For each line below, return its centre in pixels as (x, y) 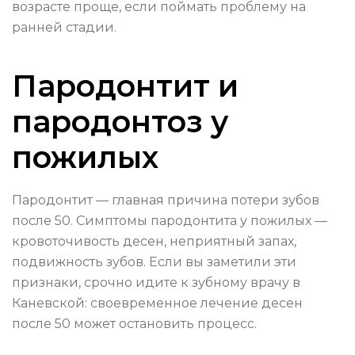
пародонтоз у (120, 122)
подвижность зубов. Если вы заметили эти (154, 262)
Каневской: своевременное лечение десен (157, 303)
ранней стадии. (64, 28)
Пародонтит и (125, 86)
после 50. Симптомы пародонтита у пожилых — (170, 221)
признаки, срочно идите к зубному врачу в (156, 283)
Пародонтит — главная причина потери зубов (166, 200)
